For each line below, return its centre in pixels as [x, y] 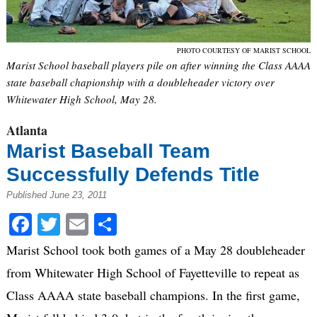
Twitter [92, 224]
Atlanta [27, 130]
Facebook [75, 224]
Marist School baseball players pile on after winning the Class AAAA [158, 65]
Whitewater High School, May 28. [81, 99]
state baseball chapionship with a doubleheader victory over [140, 82]
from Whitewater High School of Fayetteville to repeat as [152, 273]
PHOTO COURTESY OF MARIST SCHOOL [244, 50]
